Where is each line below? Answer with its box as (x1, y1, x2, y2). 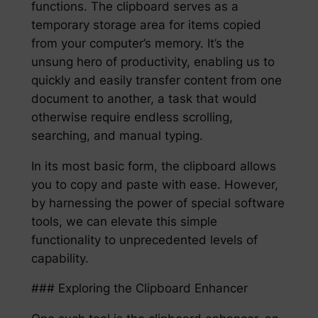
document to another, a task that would (31, 91, 257, 106)
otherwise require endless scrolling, (31, 109, 233, 124)
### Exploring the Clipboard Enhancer (31, 281, 248, 296)
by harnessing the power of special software (31, 195, 285, 210)
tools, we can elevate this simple (31, 214, 217, 229)
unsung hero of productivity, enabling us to (31, 54, 275, 69)
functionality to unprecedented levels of (31, 232, 258, 247)
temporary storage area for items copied (31, 17, 261, 32)
